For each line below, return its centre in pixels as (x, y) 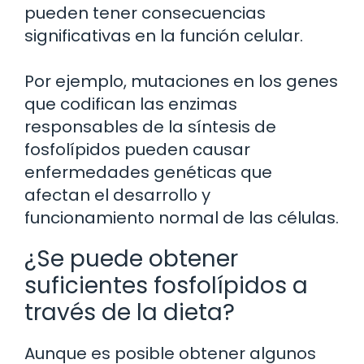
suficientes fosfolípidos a (166, 285)
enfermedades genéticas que (148, 172)
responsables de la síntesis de (150, 126)
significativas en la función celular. (164, 35)
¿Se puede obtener (131, 258)
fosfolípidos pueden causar (137, 149)
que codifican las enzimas (131, 104)
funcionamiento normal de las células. (182, 217)
